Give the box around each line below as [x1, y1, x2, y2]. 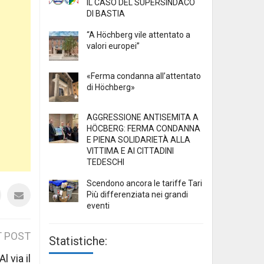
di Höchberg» [87, 82, 135, 93]
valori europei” [87, 41, 140, 51]
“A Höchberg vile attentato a [87, 30, 190, 40]
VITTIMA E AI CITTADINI [87, 146, 174, 156]
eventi [87, 201, 110, 211]
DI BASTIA [87, 9, 125, 19]
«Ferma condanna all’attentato [87, 71, 201, 81]
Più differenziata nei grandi [87, 190, 188, 200]
